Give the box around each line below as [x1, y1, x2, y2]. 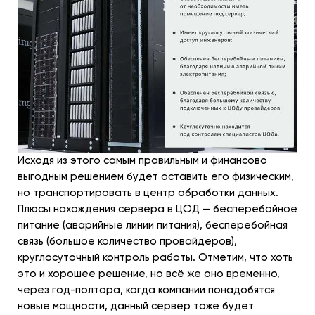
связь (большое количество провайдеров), [18, 235, 237, 248]
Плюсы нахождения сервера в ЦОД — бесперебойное [18, 202, 297, 216]
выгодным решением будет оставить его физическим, [18, 170, 294, 184]
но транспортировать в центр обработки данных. [18, 186, 278, 200]
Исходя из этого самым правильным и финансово [18, 154, 267, 167]
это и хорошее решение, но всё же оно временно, [18, 267, 280, 281]
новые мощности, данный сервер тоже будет [18, 300, 254, 313]
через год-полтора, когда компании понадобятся [18, 283, 275, 297]
